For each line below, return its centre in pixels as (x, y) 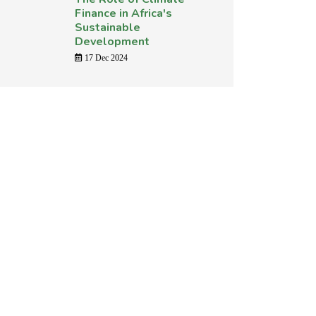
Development (112, 42)
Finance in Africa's (123, 13)
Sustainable (108, 28)
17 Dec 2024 (105, 58)
